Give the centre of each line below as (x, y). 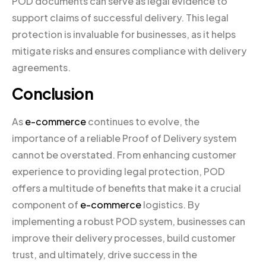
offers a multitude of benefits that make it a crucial (126, 188)
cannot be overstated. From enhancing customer (124, 155)
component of (46, 205)
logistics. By (170, 205)
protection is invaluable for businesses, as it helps (124, 34)
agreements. (41, 68)
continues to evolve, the (143, 122)
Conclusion (53, 94)
